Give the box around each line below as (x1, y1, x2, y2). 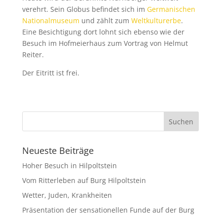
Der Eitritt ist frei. (22, 68, 79, 77)
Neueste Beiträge (22, 144, 94, 156)
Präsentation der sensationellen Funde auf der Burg (22, 205, 194, 215)
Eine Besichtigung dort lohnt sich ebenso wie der (22, 27, 184, 37)
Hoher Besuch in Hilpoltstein (22, 160, 117, 170)
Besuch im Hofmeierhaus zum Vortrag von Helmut (22, 38, 188, 48)
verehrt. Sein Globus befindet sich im (22, 4, 147, 14)
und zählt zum (79, 15, 131, 25)
